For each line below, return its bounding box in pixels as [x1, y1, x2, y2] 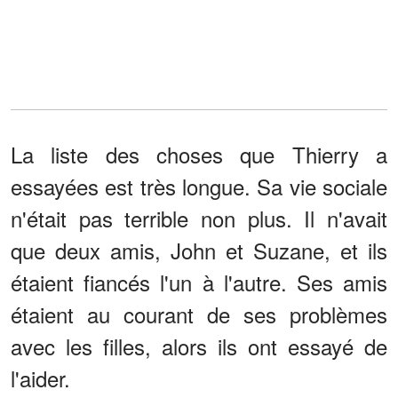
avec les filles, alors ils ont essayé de [11, 330, 387, 362]
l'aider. [11, 362, 70, 394]
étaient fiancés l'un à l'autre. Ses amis [11, 267, 387, 298]
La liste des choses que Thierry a [11, 139, 387, 171]
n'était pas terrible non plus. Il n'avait [11, 203, 387, 235]
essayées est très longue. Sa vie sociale [11, 171, 387, 203]
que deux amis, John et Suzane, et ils [11, 235, 387, 267]
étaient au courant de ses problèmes [11, 298, 387, 330]
